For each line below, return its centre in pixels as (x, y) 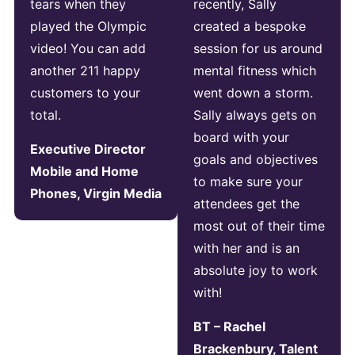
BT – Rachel (229, 326)
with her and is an (246, 248)
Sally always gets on (255, 115)
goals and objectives (256, 160)
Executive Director (88, 149)
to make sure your (248, 182)
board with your (241, 137)
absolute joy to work (256, 271)
